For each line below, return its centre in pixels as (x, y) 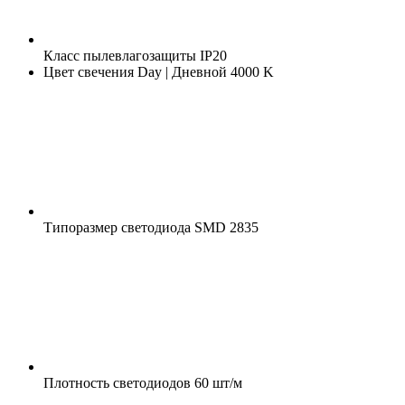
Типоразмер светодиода (117, 227)
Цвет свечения (89, 71)
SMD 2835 (225, 227)
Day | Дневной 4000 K (204, 71)
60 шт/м (217, 382)
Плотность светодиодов (117, 382)
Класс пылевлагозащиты (120, 55)
